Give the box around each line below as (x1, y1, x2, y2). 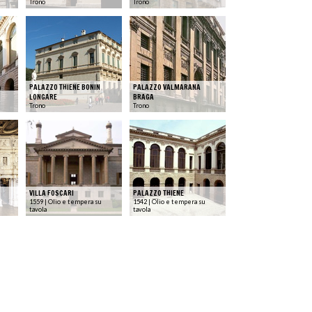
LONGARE (29, 91, 57, 102)
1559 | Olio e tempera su (29, 197, 102, 205)
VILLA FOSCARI (29, 187, 74, 198)
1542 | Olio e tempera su (133, 197, 205, 205)
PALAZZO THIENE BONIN (29, 81, 100, 92)
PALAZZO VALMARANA (133, 81, 201, 92)
